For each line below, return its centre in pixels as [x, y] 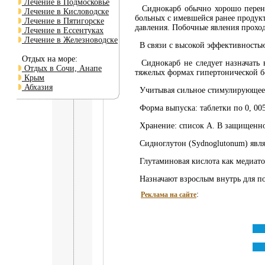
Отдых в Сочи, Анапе [62, 68]
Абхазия [37, 87]
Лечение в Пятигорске [63, 21]
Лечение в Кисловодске [65, 12]
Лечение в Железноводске [70, 40]
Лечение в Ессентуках [63, 30]
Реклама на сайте [169, 195]
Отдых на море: [47, 59]
